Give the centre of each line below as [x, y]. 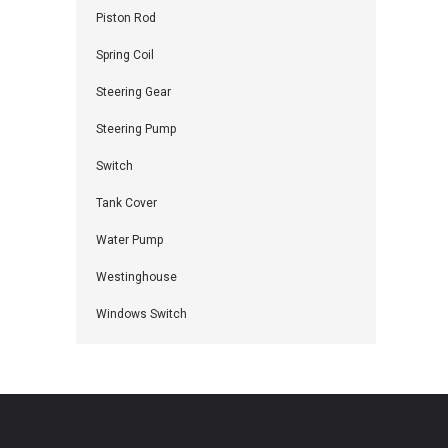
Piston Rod [126, 18]
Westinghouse [136, 277]
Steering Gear [133, 92]
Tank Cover [126, 203]
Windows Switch [141, 314]
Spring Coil [125, 55]
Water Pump [129, 240]
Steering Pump [136, 129]
